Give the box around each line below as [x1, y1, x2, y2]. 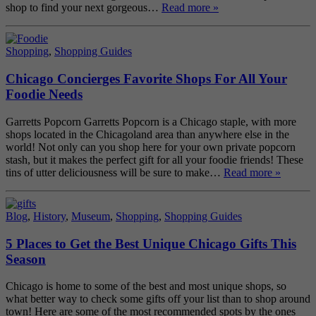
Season [6, 251, 46, 267]
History [33, 209, 66, 222]
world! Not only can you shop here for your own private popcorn [6, 140, 296, 153]
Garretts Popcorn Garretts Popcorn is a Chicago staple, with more [6, 115, 296, 128]
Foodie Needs [6, 87, 83, 102]
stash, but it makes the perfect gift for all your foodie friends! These [6, 153, 303, 166]
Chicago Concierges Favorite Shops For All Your [6, 71, 287, 87]
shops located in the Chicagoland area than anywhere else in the [6, 128, 289, 140]
